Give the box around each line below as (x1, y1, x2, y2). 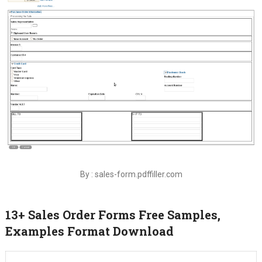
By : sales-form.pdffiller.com (80, 169, 182, 179)
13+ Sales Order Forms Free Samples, (5, 206, 220, 222)
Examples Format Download (5, 223, 174, 239)
